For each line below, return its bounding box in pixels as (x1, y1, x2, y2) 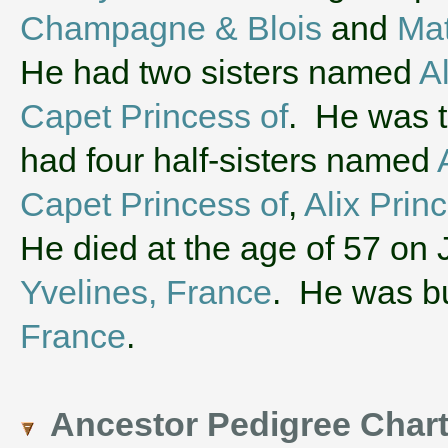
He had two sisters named (20, 52, 419, 91)
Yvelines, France (20, 272, 272, 311)
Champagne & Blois (20, 8, 322, 47)
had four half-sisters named (20, 140, 437, 179)
